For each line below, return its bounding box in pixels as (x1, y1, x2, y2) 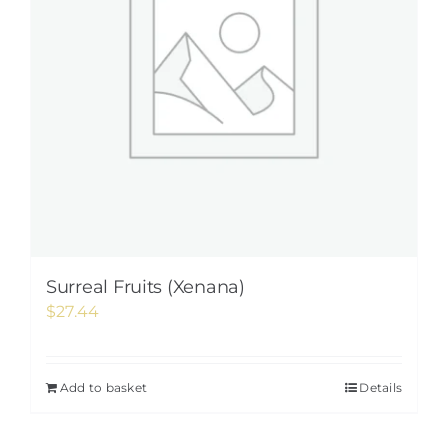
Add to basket (60, 380, 148, 395)
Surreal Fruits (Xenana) (46, 276, 245, 298)
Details (359, 380, 402, 395)
